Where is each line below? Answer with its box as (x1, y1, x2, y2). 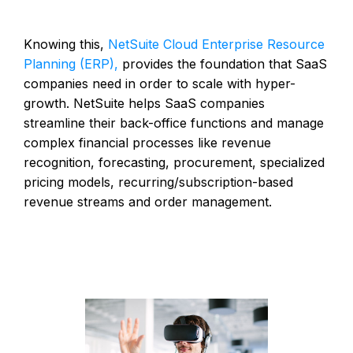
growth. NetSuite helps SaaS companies (24, 95, 265, 111)
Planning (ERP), (24, 55, 118, 72)
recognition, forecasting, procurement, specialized (24, 154, 325, 170)
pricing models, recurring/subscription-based (24, 173, 293, 190)
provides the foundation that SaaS (118, 55, 327, 72)
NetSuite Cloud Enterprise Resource (108, 35, 325, 52)
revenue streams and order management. (24, 193, 272, 210)
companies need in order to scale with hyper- (24, 75, 295, 91)
